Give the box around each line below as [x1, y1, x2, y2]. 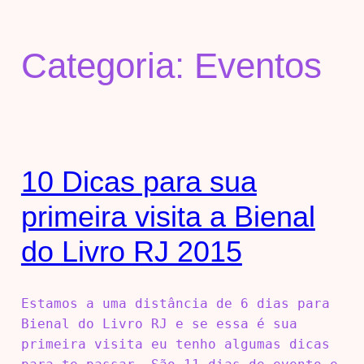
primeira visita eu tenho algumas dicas [20, 336, 330, 353]
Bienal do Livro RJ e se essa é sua [20, 316, 297, 332]
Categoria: [20, 45, 194, 86]
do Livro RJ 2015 [20, 235, 242, 269]
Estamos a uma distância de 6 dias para [20, 296, 330, 312]
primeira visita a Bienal [20, 200, 315, 234]
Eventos [193, 45, 322, 86]
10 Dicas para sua [20, 165, 257, 199]
